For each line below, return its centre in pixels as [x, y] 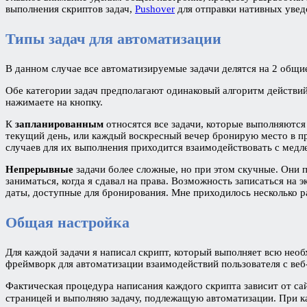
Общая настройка [70, 222]
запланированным [61, 124]
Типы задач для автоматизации [113, 38]
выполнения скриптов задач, [70, 9]
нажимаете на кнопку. [54, 102]
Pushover [155, 9]
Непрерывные [39, 169]
